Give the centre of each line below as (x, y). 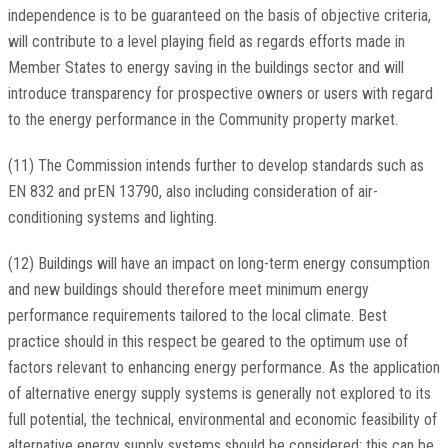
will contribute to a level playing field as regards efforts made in (206, 42)
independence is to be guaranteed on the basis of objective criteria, (219, 16)
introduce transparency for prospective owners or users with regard (220, 94)
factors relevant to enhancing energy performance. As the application (223, 368)
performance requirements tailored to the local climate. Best (197, 316)
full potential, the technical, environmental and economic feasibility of (222, 420)
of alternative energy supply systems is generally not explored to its (219, 394)
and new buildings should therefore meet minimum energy (188, 290)
